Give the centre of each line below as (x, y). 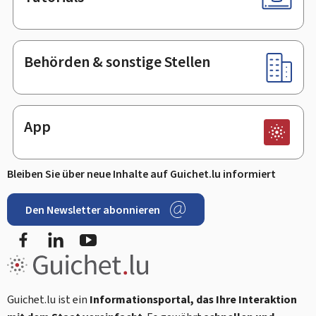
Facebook (55, 231)
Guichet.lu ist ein (48, 299)
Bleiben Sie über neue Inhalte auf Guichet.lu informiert (141, 174)
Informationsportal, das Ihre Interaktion (193, 299)
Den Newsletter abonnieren (93, 209)
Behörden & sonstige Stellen (117, 62)
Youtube (116, 231)
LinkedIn (85, 231)
